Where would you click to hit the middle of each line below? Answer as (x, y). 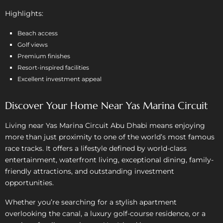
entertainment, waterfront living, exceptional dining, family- (109, 160)
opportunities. (29, 182)
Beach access (38, 33)
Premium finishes (44, 56)
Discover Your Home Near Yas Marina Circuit (107, 106)
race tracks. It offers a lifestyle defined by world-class (96, 148)
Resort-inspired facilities (53, 67)
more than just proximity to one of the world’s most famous (110, 137)
